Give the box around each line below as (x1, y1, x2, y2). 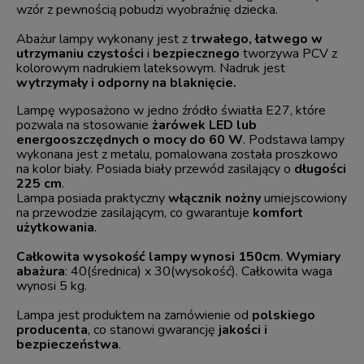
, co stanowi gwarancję (88, 321, 219, 340)
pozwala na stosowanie (16, 116, 152, 135)
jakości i (219, 321, 267, 340)
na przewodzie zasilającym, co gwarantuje (16, 204, 253, 223)
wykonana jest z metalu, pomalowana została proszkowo (16, 145, 338, 164)
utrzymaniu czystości (16, 45, 144, 63)
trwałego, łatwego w (191, 30, 323, 49)
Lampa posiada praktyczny (16, 189, 168, 208)
